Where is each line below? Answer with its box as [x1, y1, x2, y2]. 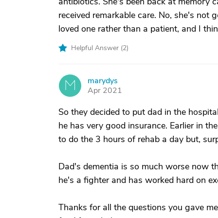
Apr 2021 [88, 85, 122, 96]
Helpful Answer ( [71, 43, 123, 53]
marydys [88, 75, 118, 86]
